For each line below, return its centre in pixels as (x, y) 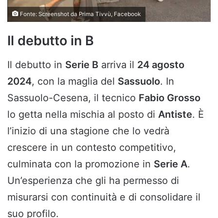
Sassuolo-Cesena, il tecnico (73, 98)
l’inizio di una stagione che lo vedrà (88, 131)
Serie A (171, 164)
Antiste (175, 114)
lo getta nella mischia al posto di (83, 114)
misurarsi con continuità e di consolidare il (104, 197)
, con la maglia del (75, 81)
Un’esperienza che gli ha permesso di (93, 180)
